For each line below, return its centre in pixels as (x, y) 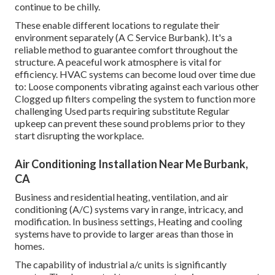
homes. (29, 246)
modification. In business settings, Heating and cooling (129, 221)
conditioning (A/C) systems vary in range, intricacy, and (129, 209)
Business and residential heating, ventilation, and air (122, 196)
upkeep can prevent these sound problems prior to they (130, 123)
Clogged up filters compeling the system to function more (135, 98)
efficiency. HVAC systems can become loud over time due (135, 74)
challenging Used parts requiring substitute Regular (122, 110)
